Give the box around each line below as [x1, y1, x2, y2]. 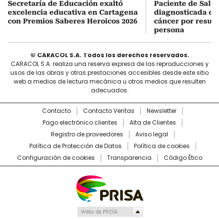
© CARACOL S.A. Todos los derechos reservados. [30, 51, 189, 59]
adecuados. [90, 86, 129, 94]
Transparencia [107, 153, 152, 162]
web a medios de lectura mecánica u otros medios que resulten [13, 77, 206, 86]
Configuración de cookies [17, 153, 95, 162]
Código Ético [163, 153, 202, 162]
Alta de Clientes [130, 118, 176, 127]
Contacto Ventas [83, 107, 134, 115]
